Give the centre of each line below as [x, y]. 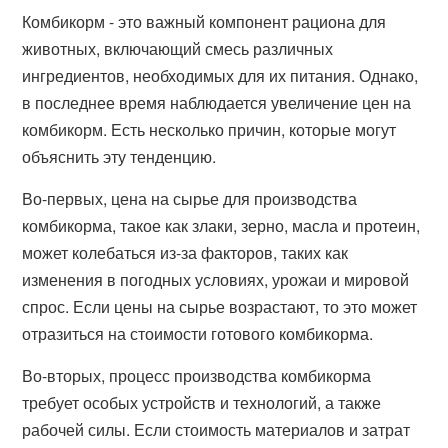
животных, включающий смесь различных [178, 48]
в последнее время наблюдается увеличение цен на [217, 102]
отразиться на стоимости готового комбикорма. [198, 333]
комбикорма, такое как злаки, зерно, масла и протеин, [221, 225]
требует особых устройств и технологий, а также [202, 402]
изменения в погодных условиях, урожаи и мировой [216, 279]
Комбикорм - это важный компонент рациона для [204, 21]
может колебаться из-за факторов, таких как [185, 252]
